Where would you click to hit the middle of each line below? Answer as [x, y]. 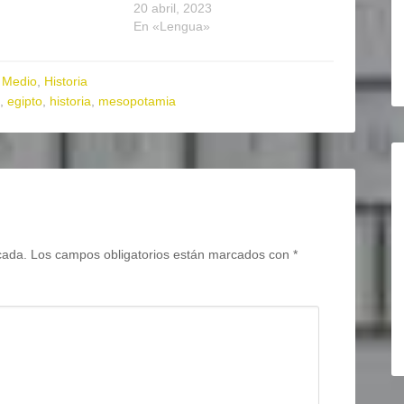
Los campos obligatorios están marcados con [162, 255]
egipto [25, 101]
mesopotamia [137, 101]
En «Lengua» [171, 27]
